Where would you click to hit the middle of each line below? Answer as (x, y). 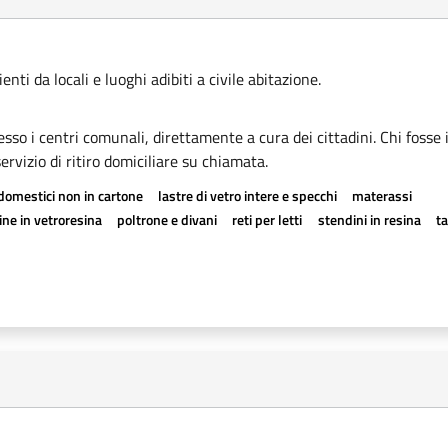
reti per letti (267, 219)
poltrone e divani (167, 219)
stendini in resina (369, 219)
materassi (382, 195)
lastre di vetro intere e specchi (248, 195)
